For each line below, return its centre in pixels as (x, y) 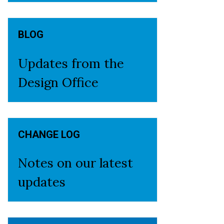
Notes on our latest (75, 163)
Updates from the (71, 63)
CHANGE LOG (49, 134)
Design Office (58, 82)
